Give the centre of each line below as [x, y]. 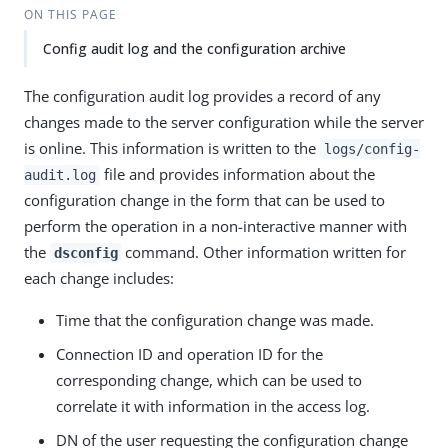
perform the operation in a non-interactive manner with [215, 226]
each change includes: [99, 278]
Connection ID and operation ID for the [189, 354]
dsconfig [85, 253]
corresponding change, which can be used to [209, 380]
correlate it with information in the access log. [213, 406]
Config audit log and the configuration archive [194, 48]
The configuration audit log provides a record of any [202, 96]
